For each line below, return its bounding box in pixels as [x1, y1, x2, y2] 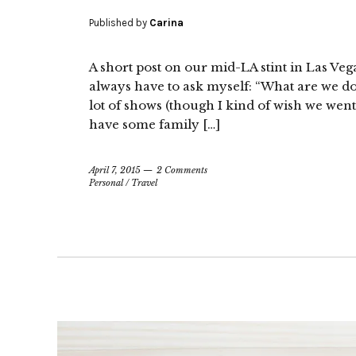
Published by [89, 17, 149, 29]
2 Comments [157, 164, 207, 176]
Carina [149, 17, 184, 29]
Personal [89, 177, 123, 189]
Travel [131, 177, 157, 189]
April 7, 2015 [89, 164, 141, 176]
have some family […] [89, 117, 220, 133]
